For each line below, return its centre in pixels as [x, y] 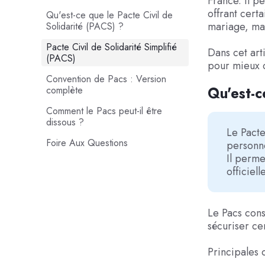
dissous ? [65, 122]
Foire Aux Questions [87, 143]
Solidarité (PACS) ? [85, 26]
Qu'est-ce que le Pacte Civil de [109, 15]
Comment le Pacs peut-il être [104, 111]
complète [64, 90]
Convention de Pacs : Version [106, 79]
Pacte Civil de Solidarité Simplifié [111, 47]
